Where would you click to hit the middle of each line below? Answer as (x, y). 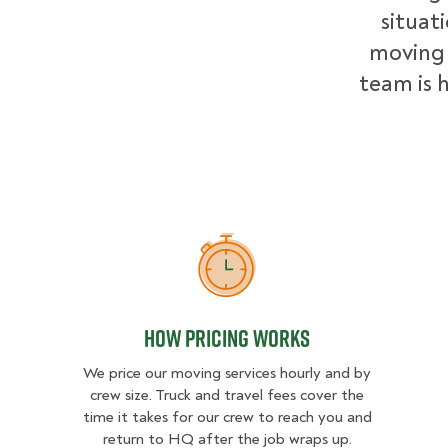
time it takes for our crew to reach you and (227, 417)
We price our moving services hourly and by (227, 373)
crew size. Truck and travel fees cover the (227, 395)
